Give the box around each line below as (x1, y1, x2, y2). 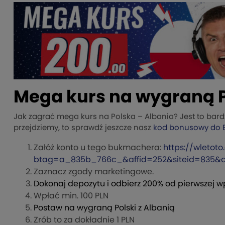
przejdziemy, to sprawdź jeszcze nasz (14, 124, 153, 132)
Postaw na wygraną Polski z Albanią (34, 203, 175, 212)
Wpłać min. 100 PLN (34, 191, 108, 200)
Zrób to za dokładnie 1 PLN (34, 215, 135, 224)
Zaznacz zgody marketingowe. (34, 167, 154, 176)
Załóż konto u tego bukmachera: (34, 143, 163, 152)
